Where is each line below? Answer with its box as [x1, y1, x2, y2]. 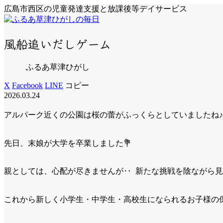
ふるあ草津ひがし [26, 62, 90, 71]
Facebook [12, 81, 43, 90]
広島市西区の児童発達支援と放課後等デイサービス [4, 4, 187, 13]
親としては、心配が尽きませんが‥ [4, 167, 131, 176]
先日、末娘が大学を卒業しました [4, 138, 123, 147]
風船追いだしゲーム [4, 34, 111, 52]
